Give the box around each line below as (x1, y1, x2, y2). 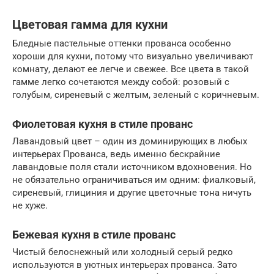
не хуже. (12, 199, 48, 211)
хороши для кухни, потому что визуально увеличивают (12, 50, 253, 62)
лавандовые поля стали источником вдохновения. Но (12, 161, 252, 172)
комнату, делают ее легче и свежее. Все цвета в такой (12, 63, 249, 75)
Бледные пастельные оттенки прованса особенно (12, 37, 231, 49)
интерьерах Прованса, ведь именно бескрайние (12, 148, 220, 160)
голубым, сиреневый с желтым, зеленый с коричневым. (12, 89, 259, 100)
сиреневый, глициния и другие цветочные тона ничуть (12, 187, 251, 198)
